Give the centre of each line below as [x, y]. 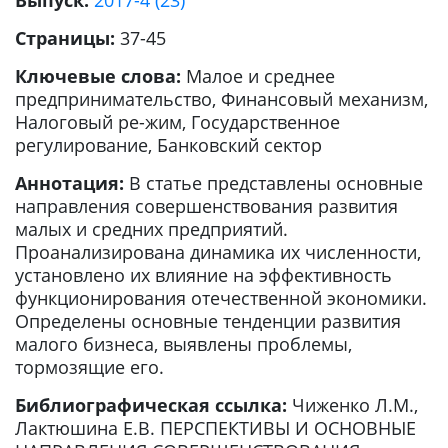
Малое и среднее [260, 76]
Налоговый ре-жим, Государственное [177, 122]
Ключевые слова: [100, 76]
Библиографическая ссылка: [153, 405]
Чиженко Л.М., [355, 405]
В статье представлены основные [276, 183]
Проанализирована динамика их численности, [218, 252]
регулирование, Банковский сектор [168, 145]
